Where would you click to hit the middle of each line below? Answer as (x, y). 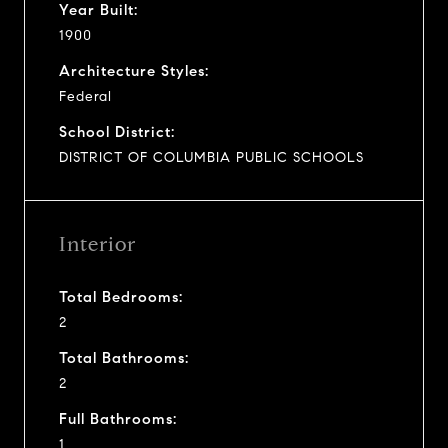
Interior (97, 244)
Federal (85, 96)
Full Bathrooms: (118, 418)
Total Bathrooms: (124, 357)
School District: (117, 131)
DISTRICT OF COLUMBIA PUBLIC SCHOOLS (211, 157)
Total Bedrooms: (121, 296)
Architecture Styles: (134, 70)
